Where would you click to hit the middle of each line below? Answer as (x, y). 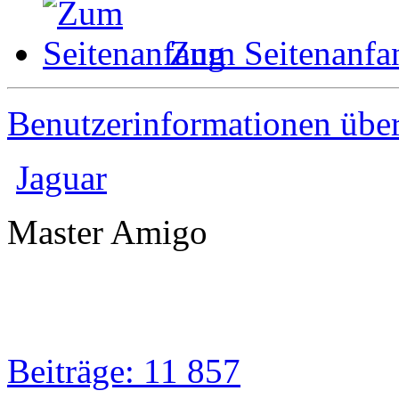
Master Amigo (107, 232)
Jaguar (61, 177)
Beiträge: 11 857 (124, 370)
